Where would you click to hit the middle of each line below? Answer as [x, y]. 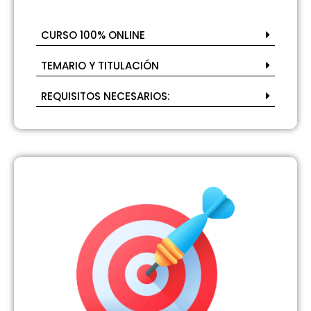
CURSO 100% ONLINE [93, 35]
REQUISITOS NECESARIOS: [106, 96]
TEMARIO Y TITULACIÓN [100, 66]
